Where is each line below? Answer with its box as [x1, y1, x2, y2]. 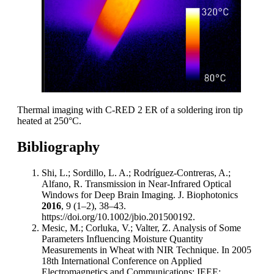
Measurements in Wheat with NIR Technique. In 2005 [42, 244, 251, 255]
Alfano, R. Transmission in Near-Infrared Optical [42, 178, 231, 189]
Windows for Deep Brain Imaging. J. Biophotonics [42, 189, 238, 200]
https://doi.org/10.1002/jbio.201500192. [42, 211, 195, 222]
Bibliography [17, 138, 100, 155]
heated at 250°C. [17, 115, 81, 126]
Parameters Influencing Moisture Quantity [42, 233, 203, 244]
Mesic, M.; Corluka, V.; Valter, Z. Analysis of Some [42, 222, 241, 233]
